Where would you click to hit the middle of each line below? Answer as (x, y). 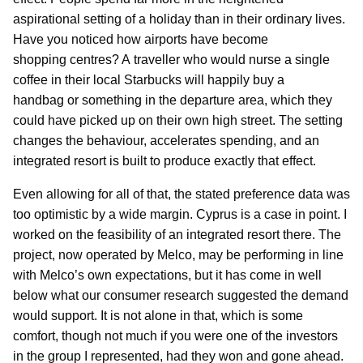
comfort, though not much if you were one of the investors (175, 335)
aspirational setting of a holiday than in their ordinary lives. (179, 19)
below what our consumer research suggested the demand (181, 295)
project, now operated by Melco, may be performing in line (178, 254)
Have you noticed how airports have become (141, 39)
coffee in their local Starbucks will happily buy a (149, 79)
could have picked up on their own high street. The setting (178, 120)
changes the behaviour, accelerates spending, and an (166, 140)
